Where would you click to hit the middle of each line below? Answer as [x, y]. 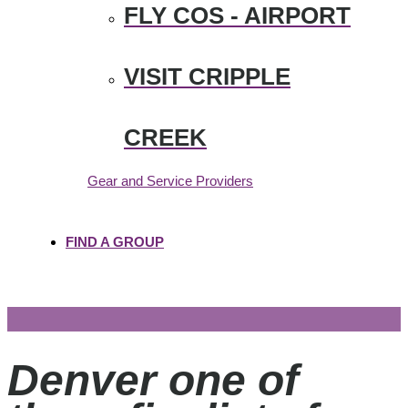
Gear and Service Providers [170, 180]
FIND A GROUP [115, 241]
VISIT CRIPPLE [207, 76]
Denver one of [153, 381]
